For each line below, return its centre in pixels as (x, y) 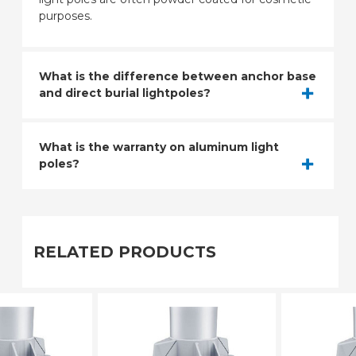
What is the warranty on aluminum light (159, 147)
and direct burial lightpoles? (125, 93)
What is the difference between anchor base (178, 76)
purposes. (66, 16)
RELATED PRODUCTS (125, 252)
